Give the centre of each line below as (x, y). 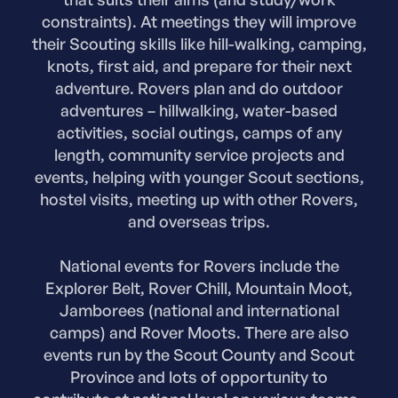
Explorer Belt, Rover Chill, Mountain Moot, (199, 288)
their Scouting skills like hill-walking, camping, (199, 44)
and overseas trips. (199, 222)
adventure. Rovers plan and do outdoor (199, 88)
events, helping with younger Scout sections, (199, 177)
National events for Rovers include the (199, 266)
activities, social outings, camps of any (199, 133)
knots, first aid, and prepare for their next (199, 66)
